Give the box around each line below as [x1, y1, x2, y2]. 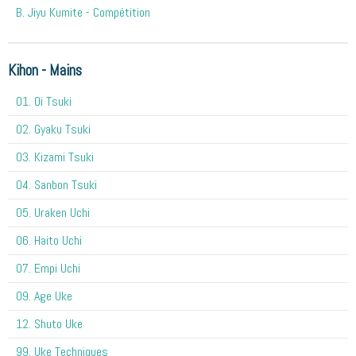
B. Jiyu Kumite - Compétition [16, 3, 150, 21]
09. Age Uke [16, 287, 72, 304]
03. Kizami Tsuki [16, 148, 94, 165]
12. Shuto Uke [16, 315, 83, 332]
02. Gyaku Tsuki [16, 120, 91, 137]
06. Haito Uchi [16, 231, 82, 249]
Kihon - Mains [8, 60, 82, 80]
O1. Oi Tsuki [16, 92, 72, 110]
